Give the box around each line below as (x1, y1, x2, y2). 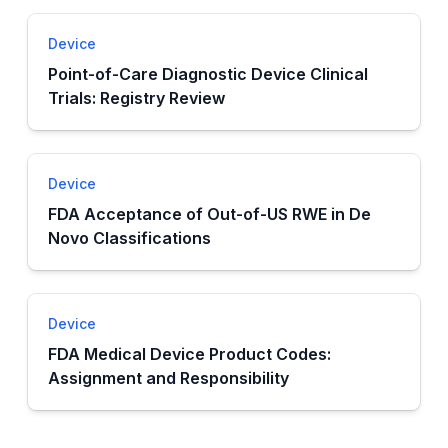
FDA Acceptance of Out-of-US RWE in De (48, 204, 371, 224)
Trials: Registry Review (48, 88, 225, 108)
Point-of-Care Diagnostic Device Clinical (48, 64, 368, 84)
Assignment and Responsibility (48, 368, 289, 388)
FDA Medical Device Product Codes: (48, 344, 331, 364)
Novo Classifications (48, 228, 211, 248)
